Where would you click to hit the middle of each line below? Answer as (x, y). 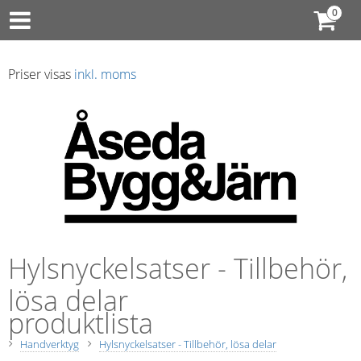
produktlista (81, 324)
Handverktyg (50, 345)
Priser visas (41, 74)
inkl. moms (105, 74)
